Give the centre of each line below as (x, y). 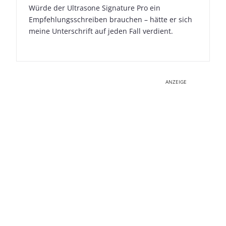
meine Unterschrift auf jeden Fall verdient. (101, 31)
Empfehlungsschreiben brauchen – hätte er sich (110, 20)
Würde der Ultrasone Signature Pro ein (95, 8)
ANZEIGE (176, 82)
